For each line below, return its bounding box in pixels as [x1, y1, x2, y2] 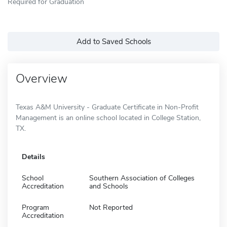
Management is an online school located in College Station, [16, 112, 201, 123]
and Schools [89, 181, 128, 191]
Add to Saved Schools [76, 36, 151, 47]
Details [22, 152, 45, 162]
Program [22, 202, 49, 212]
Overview [16, 70, 67, 87]
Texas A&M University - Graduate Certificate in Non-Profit [16, 102, 199, 112]
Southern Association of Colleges [89, 173, 195, 183]
